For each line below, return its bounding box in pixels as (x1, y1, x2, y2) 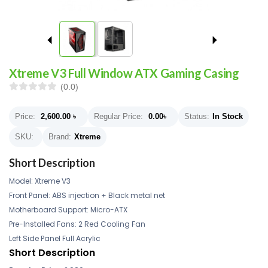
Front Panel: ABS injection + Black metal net (9, 190, 165, 200)
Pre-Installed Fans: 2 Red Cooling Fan (9, 219, 145, 229)
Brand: (48, 132, 71, 141)
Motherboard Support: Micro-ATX (9, 205, 127, 215)
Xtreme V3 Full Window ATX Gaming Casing (9, 66, 239, 80)
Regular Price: (94, 112, 143, 121)
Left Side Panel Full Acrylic (9, 233, 100, 243)
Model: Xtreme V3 (9, 176, 71, 186)
